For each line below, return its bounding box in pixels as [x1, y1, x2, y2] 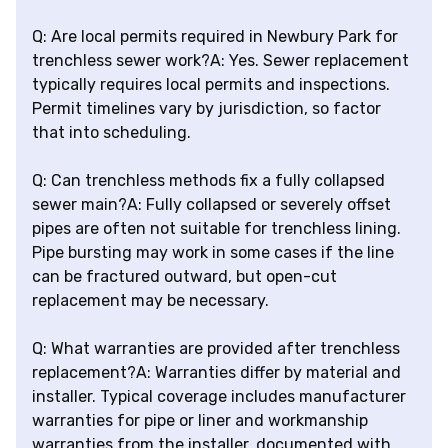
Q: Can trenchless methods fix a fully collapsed [32, 171, 385, 191]
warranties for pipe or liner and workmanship [32, 411, 368, 431]
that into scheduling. [32, 123, 191, 143]
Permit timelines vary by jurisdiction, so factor [32, 99, 381, 119]
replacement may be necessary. [32, 291, 269, 311]
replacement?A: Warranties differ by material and [32, 363, 401, 383]
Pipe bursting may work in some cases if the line [32, 243, 394, 263]
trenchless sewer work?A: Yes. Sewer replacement [32, 51, 409, 71]
